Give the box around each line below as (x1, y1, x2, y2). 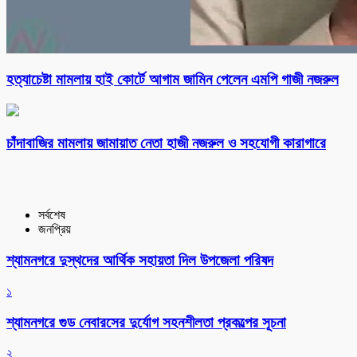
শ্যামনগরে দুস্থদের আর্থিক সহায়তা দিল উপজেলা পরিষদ (6, 252, 273, 269)
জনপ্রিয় (38, 222, 71, 237)
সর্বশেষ (38, 208, 65, 222)
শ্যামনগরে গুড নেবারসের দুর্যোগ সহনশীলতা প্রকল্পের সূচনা (6, 313, 286, 331)
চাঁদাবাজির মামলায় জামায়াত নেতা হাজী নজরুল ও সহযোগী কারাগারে (6, 134, 326, 151)
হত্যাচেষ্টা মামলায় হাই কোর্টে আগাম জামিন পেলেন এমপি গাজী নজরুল (6, 71, 339, 88)
